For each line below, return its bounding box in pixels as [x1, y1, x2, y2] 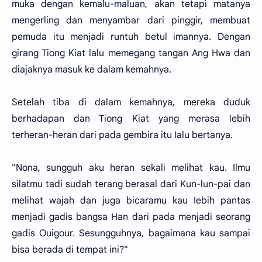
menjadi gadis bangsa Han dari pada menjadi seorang [12, 211, 250, 223]
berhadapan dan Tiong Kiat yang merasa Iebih [12, 113, 250, 125]
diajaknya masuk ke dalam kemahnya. [12, 64, 171, 75]
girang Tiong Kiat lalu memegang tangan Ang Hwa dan [12, 47, 250, 59]
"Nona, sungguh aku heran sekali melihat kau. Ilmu [12, 162, 250, 174]
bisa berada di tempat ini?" [12, 244, 128, 256]
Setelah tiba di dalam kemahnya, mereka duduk [12, 96, 250, 108]
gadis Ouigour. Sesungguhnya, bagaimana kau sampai [12, 227, 250, 239]
